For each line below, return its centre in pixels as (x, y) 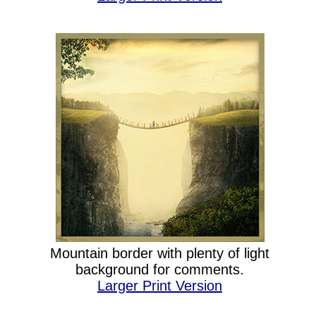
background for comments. (160, 269)
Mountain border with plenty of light (160, 253)
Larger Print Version (160, 286)
